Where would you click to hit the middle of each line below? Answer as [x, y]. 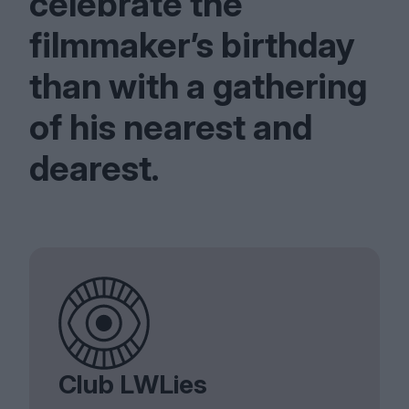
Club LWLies [133, 384]
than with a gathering [198, 86]
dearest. [94, 168]
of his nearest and [171, 127]
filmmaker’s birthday [192, 45]
